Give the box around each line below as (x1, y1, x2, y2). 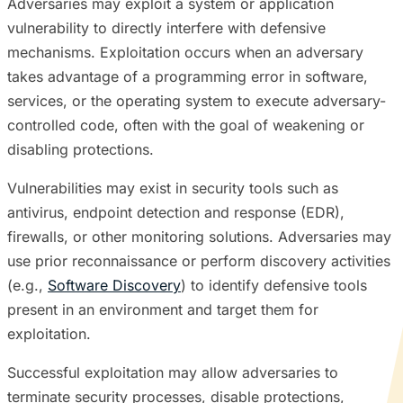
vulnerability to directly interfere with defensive (7, 19, 326, 38)
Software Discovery (48, 276, 181, 295)
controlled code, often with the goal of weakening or (7, 116, 364, 135)
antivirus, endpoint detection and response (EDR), (7, 203, 345, 222)
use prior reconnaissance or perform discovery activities (7, 252, 390, 271)
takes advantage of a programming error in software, (7, 67, 368, 86)
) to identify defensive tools (181, 276, 367, 295)
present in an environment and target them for (7, 300, 318, 319)
